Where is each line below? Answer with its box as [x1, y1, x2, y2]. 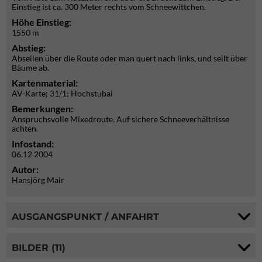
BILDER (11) [12, 242, 65, 253]
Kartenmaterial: [12, 77, 78, 88]
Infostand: [12, 138, 56, 149]
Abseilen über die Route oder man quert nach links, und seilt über [12, 53, 247, 63]
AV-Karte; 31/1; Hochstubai [12, 88, 113, 98]
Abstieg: [12, 42, 46, 53]
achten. [12, 123, 38, 133]
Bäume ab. [12, 63, 49, 73]
